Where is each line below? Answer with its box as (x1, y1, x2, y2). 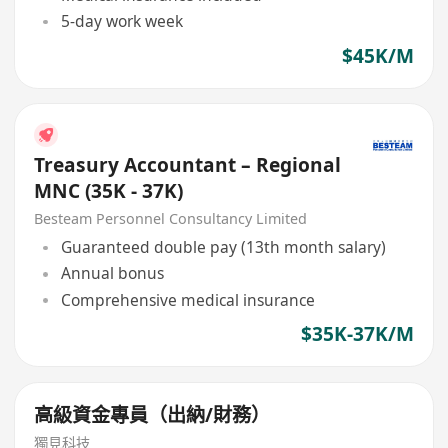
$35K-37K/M (300, 320, 414, 347)
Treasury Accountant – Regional (34, 151, 342, 178)
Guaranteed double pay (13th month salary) (60, 236, 386, 259)
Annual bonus (60, 262, 164, 285)
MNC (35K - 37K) (34, 177, 184, 204)
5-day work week (60, 10, 183, 33)
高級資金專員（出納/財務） (34, 401, 271, 428)
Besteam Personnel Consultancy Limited (34, 208, 308, 228)
